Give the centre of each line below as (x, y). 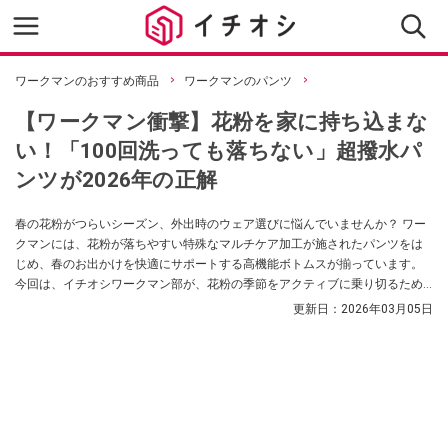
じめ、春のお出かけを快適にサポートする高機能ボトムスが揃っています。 (219, 264)
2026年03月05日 (387, 309)
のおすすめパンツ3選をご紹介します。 (120, 304)
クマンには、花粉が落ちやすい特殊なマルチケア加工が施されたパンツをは (219, 244)
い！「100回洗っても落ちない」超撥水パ (218, 150)
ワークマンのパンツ (238, 81)
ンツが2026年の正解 (116, 179)
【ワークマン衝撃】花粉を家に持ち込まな (222, 121)
